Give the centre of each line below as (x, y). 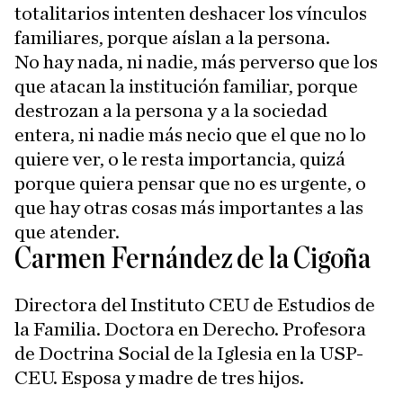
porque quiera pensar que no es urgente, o (190, 184)
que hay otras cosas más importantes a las (189, 208)
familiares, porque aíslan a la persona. (172, 38)
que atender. (67, 233)
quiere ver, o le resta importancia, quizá (180, 160)
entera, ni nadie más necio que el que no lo (190, 135)
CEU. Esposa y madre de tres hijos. (159, 378)
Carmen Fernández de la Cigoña (193, 260)
